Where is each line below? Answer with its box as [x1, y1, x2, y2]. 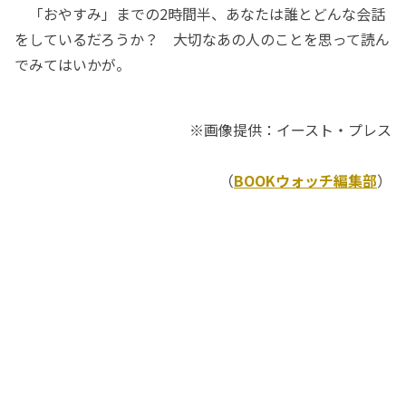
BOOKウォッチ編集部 [234, 169, 377, 192]
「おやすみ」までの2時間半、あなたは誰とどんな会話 [14, 3, 385, 25]
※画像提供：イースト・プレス [189, 119, 391, 141]
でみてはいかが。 [14, 53, 130, 76]
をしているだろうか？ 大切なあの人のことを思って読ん [14, 28, 390, 51]
